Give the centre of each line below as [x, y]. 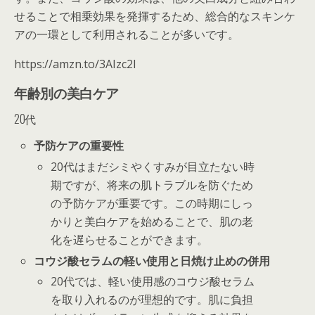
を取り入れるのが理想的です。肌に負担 [152, 300]
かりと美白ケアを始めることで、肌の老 [152, 221]
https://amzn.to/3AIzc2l [75, 64]
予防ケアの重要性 [79, 146]
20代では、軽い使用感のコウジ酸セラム [153, 282]
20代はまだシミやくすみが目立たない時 [153, 166]
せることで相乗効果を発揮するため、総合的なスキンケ [155, 16]
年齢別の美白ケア [67, 92]
